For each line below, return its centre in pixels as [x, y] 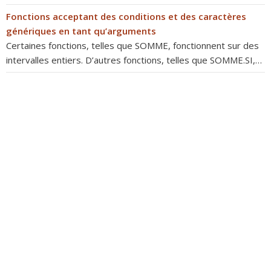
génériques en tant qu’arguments [81, 31]
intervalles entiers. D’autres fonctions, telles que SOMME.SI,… [134, 60]
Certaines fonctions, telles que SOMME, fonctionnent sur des [132, 45]
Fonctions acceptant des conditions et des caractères [126, 16]
